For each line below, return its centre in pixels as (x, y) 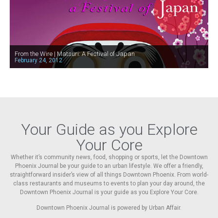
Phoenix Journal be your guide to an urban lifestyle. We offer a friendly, (109, 166)
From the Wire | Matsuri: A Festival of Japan (75, 54)
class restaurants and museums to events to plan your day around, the (109, 183)
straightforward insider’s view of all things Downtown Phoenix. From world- (109, 174)
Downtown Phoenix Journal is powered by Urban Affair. (109, 208)
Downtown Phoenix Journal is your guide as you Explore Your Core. (109, 192)
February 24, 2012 (38, 60)
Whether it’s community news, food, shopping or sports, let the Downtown (109, 157)
